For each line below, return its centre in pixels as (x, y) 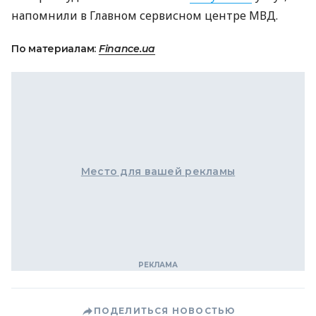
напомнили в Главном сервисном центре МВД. (145, 15)
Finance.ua (127, 48)
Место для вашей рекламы (158, 171)
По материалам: (55, 48)
